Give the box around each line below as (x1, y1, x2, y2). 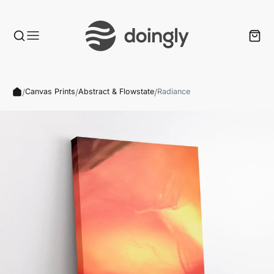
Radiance (157, 87, 190, 97)
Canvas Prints (25, 87, 75, 97)
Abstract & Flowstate (78, 87, 154, 97)
